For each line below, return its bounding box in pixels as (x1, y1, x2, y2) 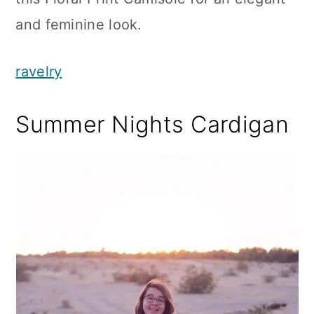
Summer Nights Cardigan (15, 111, 289, 138)
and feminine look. (15, 16, 142, 33)
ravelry (15, 63, 62, 80)
